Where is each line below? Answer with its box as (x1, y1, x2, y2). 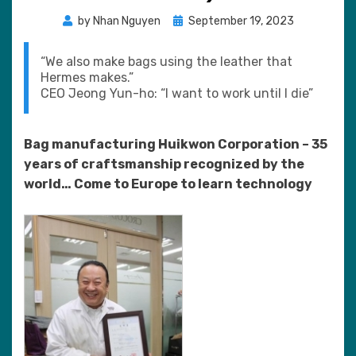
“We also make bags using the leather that (41, 54, 292, 69)
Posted (172, 14, 210, 27)
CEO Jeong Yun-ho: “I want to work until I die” (41, 86, 313, 101)
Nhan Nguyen (92, 14, 161, 28)
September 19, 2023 (188, 14, 294, 28)
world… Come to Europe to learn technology (24, 176, 312, 192)
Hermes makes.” (41, 70, 133, 85)
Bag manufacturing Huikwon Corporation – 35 (24, 137, 327, 152)
